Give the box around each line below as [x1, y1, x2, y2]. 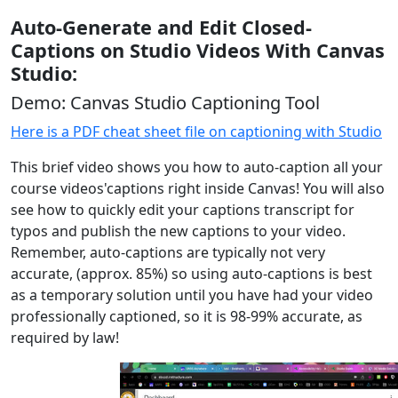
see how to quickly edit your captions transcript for [11, 200, 354, 219]
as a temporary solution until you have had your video [11, 285, 373, 305]
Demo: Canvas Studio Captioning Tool [11, 91, 320, 115]
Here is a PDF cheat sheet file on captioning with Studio [11, 122, 382, 141]
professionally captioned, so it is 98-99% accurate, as [11, 306, 362, 326]
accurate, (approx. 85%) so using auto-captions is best [11, 264, 372, 283]
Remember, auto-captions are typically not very [11, 243, 325, 262]
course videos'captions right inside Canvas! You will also [11, 179, 385, 198]
